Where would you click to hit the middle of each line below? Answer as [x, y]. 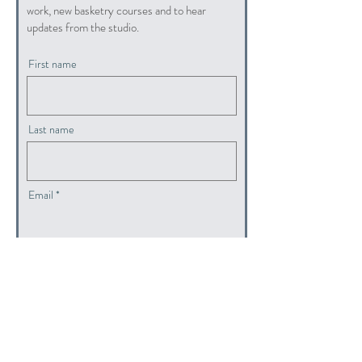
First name [53, 63]
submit [132, 273]
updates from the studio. [83, 27]
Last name [51, 129]
